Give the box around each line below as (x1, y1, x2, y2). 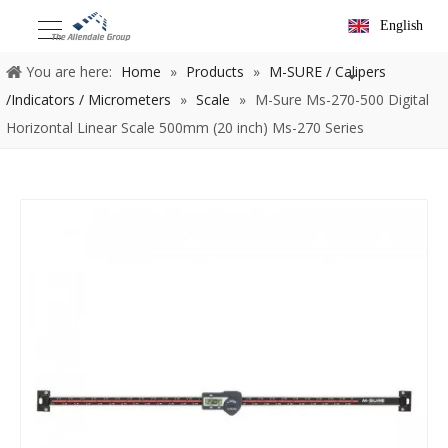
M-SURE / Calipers (269, 62, 386, 81)
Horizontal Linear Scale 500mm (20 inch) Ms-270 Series (6, 118, 364, 137)
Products (186, 62, 244, 81)
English (380, 18, 423, 33)
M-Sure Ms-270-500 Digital (255, 90, 429, 109)
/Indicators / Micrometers (6, 90, 171, 109)
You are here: (26, 62, 112, 81)
